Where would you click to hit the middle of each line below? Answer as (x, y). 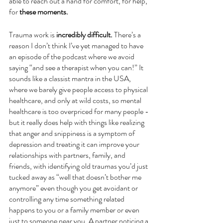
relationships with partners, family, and (68, 155)
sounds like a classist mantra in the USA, (71, 78)
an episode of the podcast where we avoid (72, 56)
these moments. (45, 11)
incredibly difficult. (85, 34)
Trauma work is (33, 34)
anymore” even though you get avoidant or (74, 188)
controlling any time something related (67, 199)
